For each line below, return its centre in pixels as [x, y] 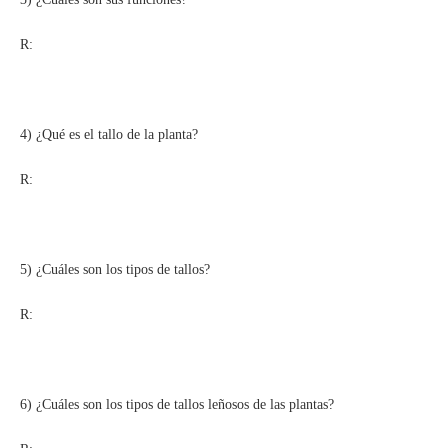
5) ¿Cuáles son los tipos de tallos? [115, 269]
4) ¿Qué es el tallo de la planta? [109, 134]
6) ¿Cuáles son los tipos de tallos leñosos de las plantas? [177, 404]
